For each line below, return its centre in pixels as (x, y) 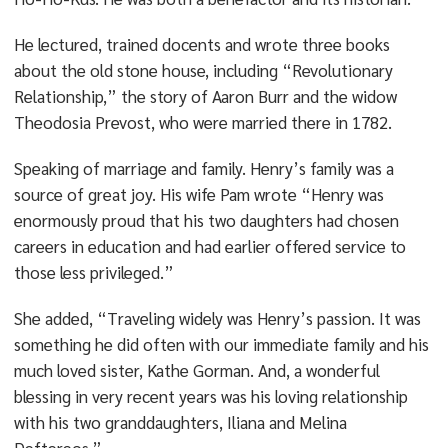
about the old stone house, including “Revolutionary (203, 70)
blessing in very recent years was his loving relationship (210, 396)
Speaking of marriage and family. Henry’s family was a (203, 168)
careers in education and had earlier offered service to (209, 246)
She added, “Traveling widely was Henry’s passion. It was (217, 318)
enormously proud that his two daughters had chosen (206, 220)
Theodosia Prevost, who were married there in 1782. (202, 122)
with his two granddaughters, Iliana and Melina (180, 422)
